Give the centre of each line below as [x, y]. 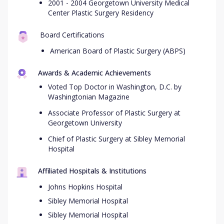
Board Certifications [72, 35]
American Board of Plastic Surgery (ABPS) [118, 51]
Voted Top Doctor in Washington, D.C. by [115, 87]
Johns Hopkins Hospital [85, 187]
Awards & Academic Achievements [94, 73]
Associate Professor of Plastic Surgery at [114, 113]
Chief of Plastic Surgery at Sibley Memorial [116, 139]
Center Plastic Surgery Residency [101, 13]
